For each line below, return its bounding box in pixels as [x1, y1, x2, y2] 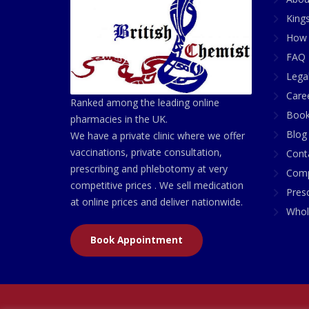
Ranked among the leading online [70, 95, 219, 109]
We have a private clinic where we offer [70, 128, 245, 142]
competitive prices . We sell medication [70, 178, 243, 192]
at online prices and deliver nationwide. [70, 195, 243, 208]
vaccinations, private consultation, [70, 145, 222, 159]
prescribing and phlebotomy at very [70, 161, 228, 175]
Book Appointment [90, 233, 183, 246]
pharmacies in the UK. [70, 112, 168, 126]
